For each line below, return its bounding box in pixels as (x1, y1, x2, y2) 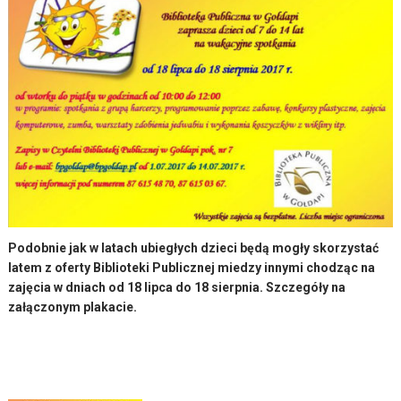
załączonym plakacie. (8, 299, 141, 314)
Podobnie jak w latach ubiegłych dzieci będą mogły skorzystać (8, 240, 380, 255)
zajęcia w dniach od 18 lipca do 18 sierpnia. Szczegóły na (8, 279, 346, 294)
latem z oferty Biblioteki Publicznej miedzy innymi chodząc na (8, 260, 376, 275)
